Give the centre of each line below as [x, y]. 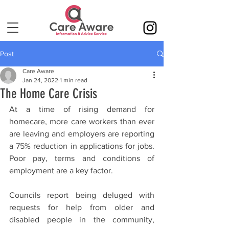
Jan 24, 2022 [40, 80]
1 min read [74, 80]
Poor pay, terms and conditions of [82, 158]
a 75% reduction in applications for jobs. [82, 146]
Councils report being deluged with [82, 195]
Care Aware [38, 71]
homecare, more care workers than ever [82, 121]
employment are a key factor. [62, 170]
